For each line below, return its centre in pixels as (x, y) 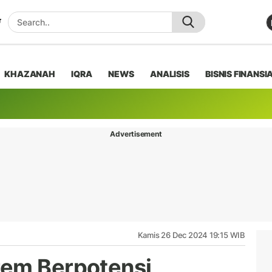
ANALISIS (170, 73)
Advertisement (136, 134)
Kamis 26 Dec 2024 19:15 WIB (191, 235)
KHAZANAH (30, 73)
